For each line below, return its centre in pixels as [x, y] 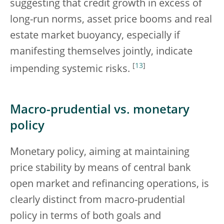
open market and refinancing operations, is [109, 184]
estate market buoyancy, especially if [95, 36]
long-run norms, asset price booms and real [111, 20]
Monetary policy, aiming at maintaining [100, 152]
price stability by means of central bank [100, 168]
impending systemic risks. [71, 69]
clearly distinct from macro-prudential [97, 200]
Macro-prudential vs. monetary [100, 110]
